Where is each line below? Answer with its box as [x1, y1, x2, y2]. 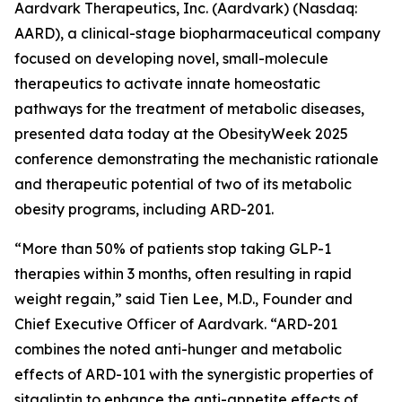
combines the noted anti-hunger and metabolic [14, 340, 342, 358]
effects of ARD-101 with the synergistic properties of [14, 365, 373, 383]
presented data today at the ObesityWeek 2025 [14, 125, 348, 143]
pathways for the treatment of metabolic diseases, [14, 100, 364, 118]
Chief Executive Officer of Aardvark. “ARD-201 [14, 315, 337, 333]
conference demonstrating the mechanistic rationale [14, 150, 379, 168]
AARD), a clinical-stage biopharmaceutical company [14, 24, 380, 42]
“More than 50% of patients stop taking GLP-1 [14, 240, 331, 258]
